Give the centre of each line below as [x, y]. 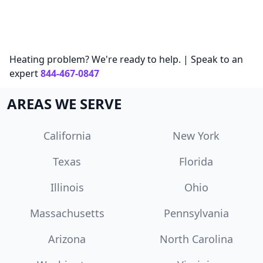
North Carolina [196, 239]
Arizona [67, 239]
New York [196, 136]
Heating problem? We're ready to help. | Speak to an [126, 60]
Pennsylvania [196, 213]
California [67, 136]
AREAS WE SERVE [64, 104]
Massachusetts [67, 213]
